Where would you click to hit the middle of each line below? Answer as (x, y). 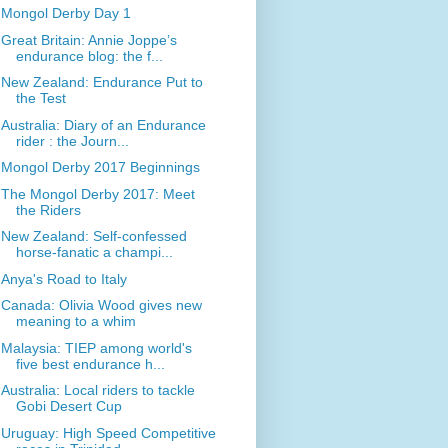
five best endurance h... (90, 363)
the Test (40, 98)
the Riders (48, 209)
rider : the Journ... (72, 140)
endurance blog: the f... (89, 55)
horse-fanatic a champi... (94, 252)
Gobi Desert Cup (68, 406)
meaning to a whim (75, 321)
